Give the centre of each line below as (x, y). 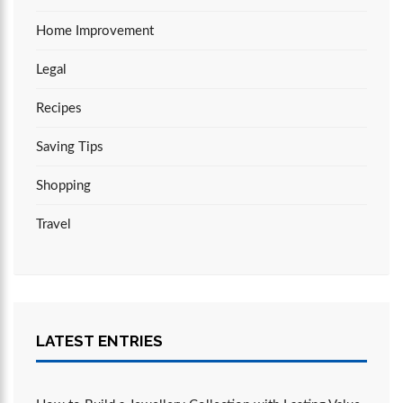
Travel (54, 224)
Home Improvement (95, 31)
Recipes (59, 108)
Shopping (63, 185)
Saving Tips (70, 147)
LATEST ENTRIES (99, 340)
